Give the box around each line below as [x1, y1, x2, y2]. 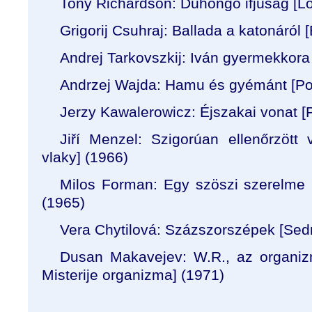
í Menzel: [76, 131, 152, 147]
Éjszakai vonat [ [200, 104, 306, 120]
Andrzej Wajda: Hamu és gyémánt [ [60, 77, 295, 93]
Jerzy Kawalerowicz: [60, 104, 200, 120]
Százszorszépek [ [165, 221, 283, 237]
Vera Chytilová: [60, 221, 165, 237]
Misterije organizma [42, 267, 173, 283]
